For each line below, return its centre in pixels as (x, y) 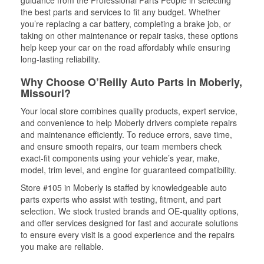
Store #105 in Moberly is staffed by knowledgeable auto (124, 187)
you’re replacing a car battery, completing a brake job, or (126, 24)
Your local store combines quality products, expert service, (129, 111)
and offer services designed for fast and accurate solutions (129, 223)
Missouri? (46, 93)
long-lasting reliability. (60, 59)
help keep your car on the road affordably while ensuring (126, 47)
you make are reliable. (62, 246)
